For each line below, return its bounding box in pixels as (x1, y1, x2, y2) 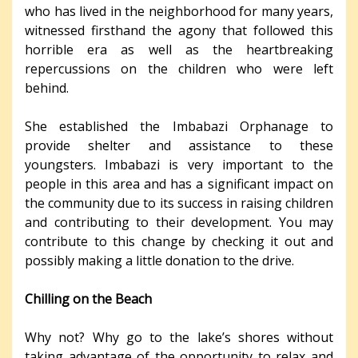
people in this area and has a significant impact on (25, 175, 333, 193)
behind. (25, 79, 69, 97)
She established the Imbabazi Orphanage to (25, 117, 333, 136)
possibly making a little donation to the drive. (25, 252, 294, 270)
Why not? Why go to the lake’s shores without (25, 328, 333, 347)
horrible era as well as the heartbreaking (25, 41, 333, 59)
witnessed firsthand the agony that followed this (25, 22, 333, 40)
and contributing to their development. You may (25, 213, 333, 232)
